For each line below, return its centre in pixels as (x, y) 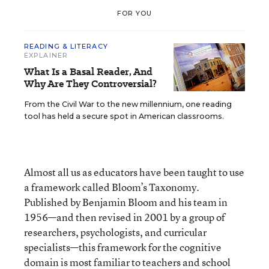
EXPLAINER (46, 55)
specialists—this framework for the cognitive (123, 247)
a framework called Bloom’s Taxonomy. (112, 187)
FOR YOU (134, 13)
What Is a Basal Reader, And (88, 72)
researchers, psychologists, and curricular (115, 232)
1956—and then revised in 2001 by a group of (125, 217)
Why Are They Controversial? (90, 84)
